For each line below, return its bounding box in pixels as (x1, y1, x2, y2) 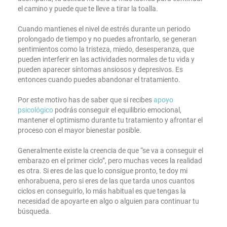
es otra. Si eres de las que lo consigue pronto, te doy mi (18, 167, 187, 175)
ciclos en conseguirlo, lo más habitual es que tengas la (18, 187, 186, 196)
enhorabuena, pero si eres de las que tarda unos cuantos (18, 177, 195, 185)
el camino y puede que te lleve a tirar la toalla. (18, 5, 158, 13)
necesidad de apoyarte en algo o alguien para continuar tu (18, 197, 199, 206)
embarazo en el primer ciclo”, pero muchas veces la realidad (18, 157, 202, 165)
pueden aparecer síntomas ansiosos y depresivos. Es (18, 65, 183, 74)
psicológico (18, 106, 53, 115)
